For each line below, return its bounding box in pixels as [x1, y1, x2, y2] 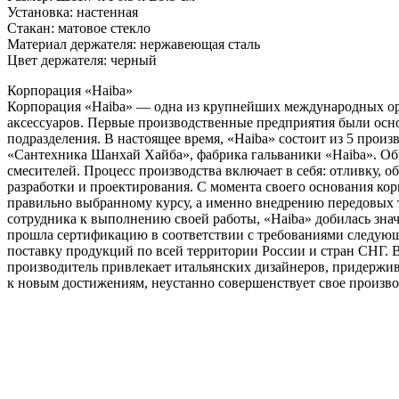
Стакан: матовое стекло [7, 20, 151, 36]
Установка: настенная [7, 4, 138, 20]
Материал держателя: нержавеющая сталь [7, 36, 260, 52]
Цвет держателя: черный [7, 52, 157, 68]
